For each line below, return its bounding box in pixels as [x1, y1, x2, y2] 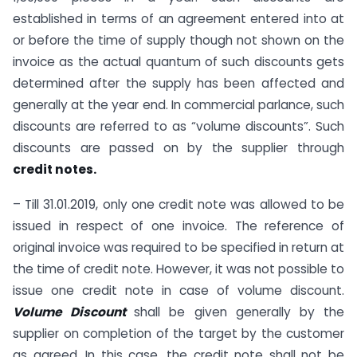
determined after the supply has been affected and [13, 74, 344, 92]
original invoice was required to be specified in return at [13, 239, 344, 257]
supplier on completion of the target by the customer [13, 325, 344, 343]
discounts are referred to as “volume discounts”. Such [13, 117, 344, 135]
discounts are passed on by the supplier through [13, 139, 344, 156]
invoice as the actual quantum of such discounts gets [13, 53, 344, 70]
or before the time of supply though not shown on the [13, 31, 344, 49]
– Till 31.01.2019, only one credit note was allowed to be [13, 196, 344, 214]
